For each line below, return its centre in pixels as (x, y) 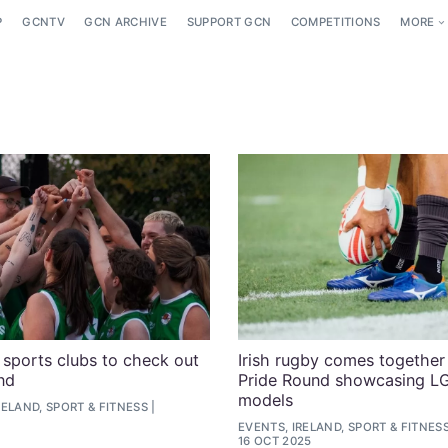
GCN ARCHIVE (126, 22)
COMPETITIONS (335, 22)
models (265, 399)
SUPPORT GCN (229, 22)
